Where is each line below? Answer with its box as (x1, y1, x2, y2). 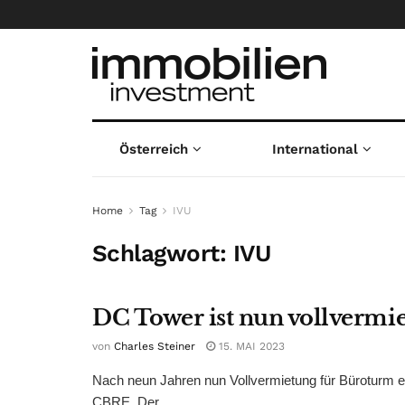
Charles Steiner (114, 340, 195, 353)
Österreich (118, 141, 188, 157)
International (272, 141, 359, 157)
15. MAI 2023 (215, 340, 285, 353)
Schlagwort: (92, 240, 233, 267)
